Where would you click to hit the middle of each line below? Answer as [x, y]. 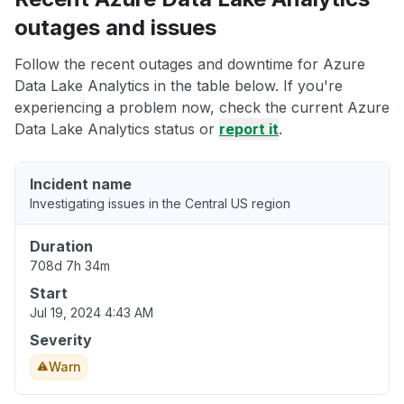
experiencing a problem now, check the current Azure [202, 108]
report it [249, 129]
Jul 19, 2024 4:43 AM [92, 313]
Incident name [81, 184]
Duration [61, 247]
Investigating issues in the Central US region [160, 204]
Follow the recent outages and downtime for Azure [190, 64]
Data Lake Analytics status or [117, 129]
